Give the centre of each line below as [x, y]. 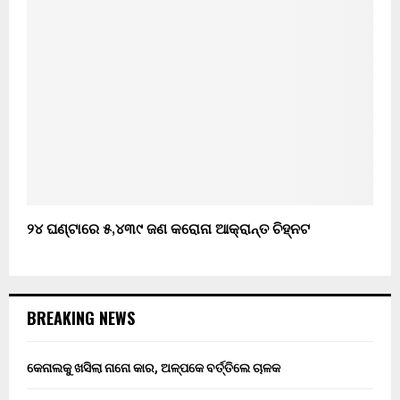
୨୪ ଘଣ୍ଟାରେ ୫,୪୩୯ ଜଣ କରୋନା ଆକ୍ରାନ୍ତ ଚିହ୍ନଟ [168, 230]
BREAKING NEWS [81, 318]
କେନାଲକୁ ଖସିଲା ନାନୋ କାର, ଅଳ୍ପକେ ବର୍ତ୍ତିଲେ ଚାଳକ [154, 368]
